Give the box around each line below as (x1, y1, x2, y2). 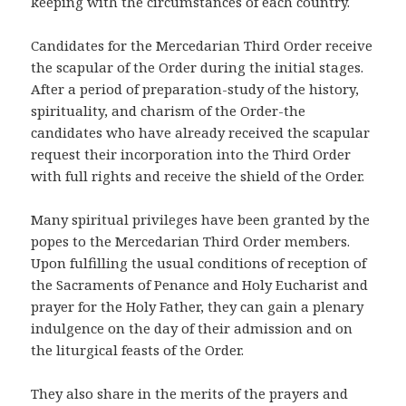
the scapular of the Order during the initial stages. (31, 58, 364, 77)
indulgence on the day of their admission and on (31, 319, 353, 338)
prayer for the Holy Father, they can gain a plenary (31, 297, 364, 316)
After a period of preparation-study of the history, (31, 80, 360, 99)
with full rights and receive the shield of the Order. (31, 167, 365, 186)
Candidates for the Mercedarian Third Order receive (31, 36, 373, 55)
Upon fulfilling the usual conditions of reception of (31, 254, 367, 273)
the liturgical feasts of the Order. (31, 341, 245, 360)
